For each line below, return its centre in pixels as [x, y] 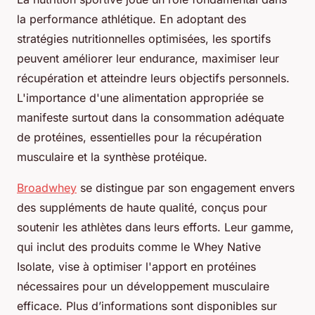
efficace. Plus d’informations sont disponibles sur [147, 306]
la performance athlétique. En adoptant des [131, 19]
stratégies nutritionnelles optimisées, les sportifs [144, 38]
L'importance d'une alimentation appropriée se [140, 97]
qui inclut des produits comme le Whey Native [139, 246]
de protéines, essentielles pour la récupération [139, 137]
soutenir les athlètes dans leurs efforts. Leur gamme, [155, 227]
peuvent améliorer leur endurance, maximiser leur [148, 58]
